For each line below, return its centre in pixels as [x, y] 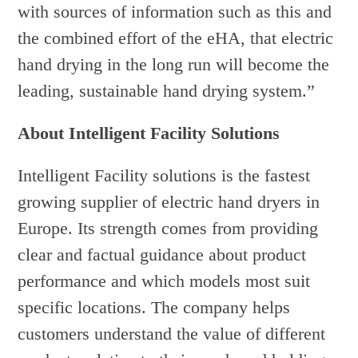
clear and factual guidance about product [162, 255]
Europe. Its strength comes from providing [168, 229]
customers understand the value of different [172, 334]
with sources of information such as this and [175, 12]
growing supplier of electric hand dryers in [169, 202]
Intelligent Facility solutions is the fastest [164, 176]
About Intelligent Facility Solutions [149, 133]
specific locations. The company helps [154, 308]
